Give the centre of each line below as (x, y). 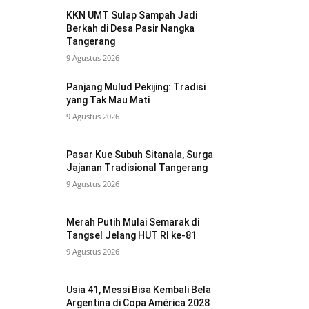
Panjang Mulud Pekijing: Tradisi (136, 87)
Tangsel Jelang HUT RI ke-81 (132, 236)
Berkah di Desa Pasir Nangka (131, 28)
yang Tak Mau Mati (108, 100)
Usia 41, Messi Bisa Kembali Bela (139, 290)
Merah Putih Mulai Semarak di (133, 222)
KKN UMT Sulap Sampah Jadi (132, 15)
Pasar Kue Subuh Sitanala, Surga (140, 154)
